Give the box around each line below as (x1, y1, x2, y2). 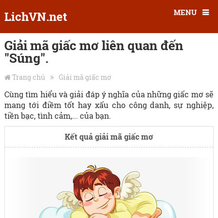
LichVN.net (4, 9, 67, 24)
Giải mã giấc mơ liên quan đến (4, 37, 183, 54)
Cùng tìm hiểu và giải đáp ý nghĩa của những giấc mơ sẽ (4, 89, 214, 99)
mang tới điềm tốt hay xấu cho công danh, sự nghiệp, (4, 100, 214, 110)
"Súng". (4, 50, 49, 66)
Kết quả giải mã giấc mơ (64, 131, 153, 142)
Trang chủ (12, 73, 45, 82)
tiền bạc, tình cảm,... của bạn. (4, 110, 111, 121)
